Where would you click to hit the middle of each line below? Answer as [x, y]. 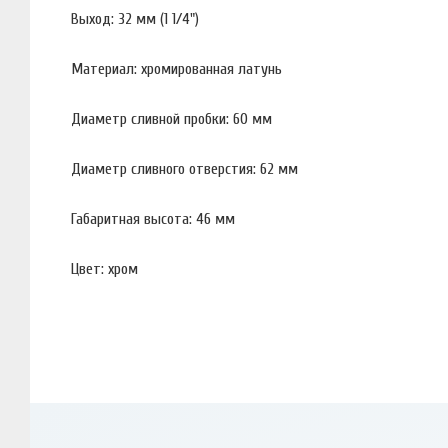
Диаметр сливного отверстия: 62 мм [184, 168]
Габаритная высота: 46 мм [153, 218]
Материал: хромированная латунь [176, 68]
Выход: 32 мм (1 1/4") [135, 18]
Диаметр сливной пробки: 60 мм [171, 118]
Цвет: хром [104, 268]
